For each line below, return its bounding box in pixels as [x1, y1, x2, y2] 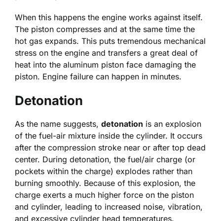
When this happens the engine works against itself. [15, 12, 203, 22]
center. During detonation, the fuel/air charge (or [15, 154, 195, 165]
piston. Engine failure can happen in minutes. [15, 71, 182, 81]
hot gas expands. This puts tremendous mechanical [15, 36, 206, 46]
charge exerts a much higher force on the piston [15, 190, 194, 200]
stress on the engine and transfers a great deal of [15, 47, 198, 58]
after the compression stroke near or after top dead [15, 143, 206, 153]
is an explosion [143, 119, 201, 129]
